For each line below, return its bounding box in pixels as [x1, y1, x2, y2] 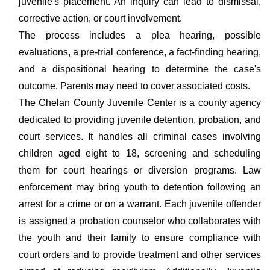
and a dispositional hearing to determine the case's [19, 64, 261, 74]
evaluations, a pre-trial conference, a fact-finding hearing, [19, 47, 261, 57]
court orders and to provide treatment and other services [19, 250, 261, 260]
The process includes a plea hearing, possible [19, 30, 261, 40]
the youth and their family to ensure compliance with [19, 233, 261, 243]
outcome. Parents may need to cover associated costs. [19, 81, 250, 91]
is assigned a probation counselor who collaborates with [19, 216, 261, 226]
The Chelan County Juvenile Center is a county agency [19, 98, 261, 108]
